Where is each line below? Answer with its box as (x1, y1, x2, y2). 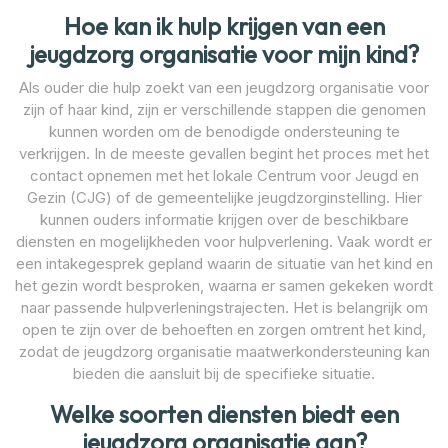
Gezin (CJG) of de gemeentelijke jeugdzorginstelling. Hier (26, 187, 422, 207)
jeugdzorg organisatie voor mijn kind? (29, 39, 419, 69)
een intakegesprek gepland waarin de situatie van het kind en (15, 253, 433, 273)
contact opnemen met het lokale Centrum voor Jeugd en (29, 165, 419, 185)
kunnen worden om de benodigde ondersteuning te (48, 121, 400, 141)
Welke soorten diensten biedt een (49, 399, 399, 429)
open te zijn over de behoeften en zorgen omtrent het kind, (22, 319, 426, 339)
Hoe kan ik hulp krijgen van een (63, 11, 385, 41)
